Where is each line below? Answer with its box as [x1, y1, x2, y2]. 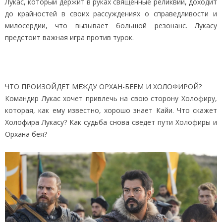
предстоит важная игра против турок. [5, 32, 134, 42]
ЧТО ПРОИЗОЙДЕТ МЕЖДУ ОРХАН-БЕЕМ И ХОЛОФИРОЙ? [5, 81, 202, 91]
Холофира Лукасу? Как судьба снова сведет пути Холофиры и [5, 117, 217, 127]
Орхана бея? [5, 129, 47, 139]
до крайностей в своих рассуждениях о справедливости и [5, 8, 217, 18]
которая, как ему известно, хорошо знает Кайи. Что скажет [5, 105, 217, 115]
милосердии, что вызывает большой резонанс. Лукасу [5, 20, 217, 30]
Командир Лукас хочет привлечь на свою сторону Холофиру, [5, 93, 217, 103]
